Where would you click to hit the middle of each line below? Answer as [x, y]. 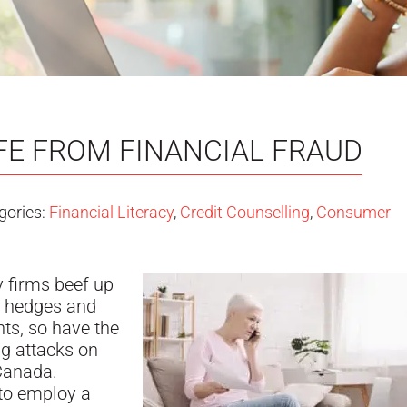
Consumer [353, 212]
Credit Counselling [245, 212]
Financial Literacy [111, 212]
